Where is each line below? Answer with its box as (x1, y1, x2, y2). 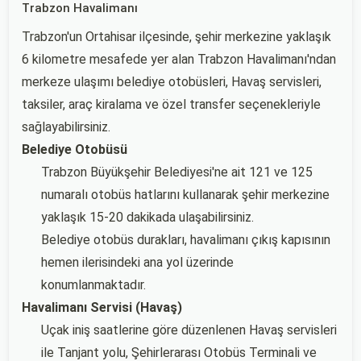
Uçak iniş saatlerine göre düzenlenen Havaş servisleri (41, 322, 337, 338)
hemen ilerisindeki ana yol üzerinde (41, 255, 234, 270)
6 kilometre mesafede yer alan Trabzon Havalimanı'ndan (22, 52, 336, 67)
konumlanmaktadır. (41, 277, 146, 293)
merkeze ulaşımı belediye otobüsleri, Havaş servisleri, (22, 74, 322, 89)
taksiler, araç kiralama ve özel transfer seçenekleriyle (22, 97, 321, 112)
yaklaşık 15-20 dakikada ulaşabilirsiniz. (41, 210, 254, 225)
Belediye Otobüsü (22, 142, 127, 157)
